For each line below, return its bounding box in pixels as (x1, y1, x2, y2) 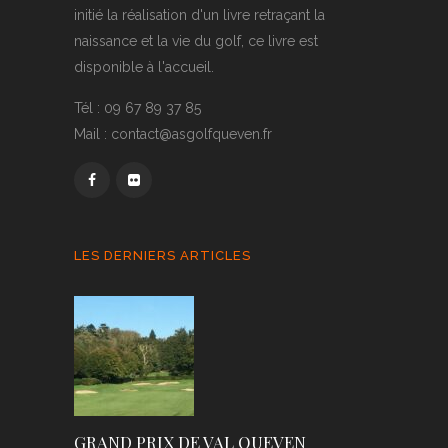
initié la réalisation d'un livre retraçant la (74, 7, 325, 23)
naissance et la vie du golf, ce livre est (74, 33, 318, 49)
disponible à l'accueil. (74, 59, 214, 75)
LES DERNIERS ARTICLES (74, 248, 251, 263)
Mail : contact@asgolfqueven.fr (74, 126, 272, 142)
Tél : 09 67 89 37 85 (74, 100, 201, 116)
